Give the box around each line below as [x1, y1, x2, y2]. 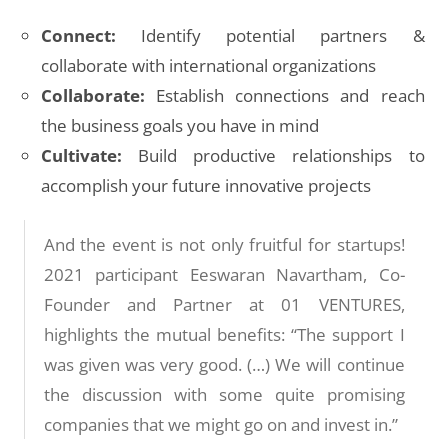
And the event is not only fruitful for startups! [43, 232, 405, 257]
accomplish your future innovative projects [41, 173, 372, 198]
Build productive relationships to [122, 143, 425, 168]
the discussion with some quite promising [43, 382, 405, 407]
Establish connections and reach [145, 83, 425, 108]
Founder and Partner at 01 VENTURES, [43, 292, 405, 317]
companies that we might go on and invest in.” [43, 412, 398, 437]
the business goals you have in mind [41, 113, 320, 138]
